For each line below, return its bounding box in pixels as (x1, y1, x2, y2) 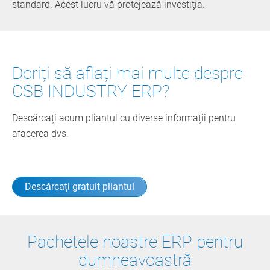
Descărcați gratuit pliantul (25, 180, 134, 192)
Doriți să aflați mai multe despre (12, 63, 247, 83)
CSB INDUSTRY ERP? (12, 81, 169, 101)
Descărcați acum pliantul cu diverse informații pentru (12, 111, 236, 124)
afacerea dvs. (12, 127, 69, 139)
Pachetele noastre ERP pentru (27, 231, 243, 252)
